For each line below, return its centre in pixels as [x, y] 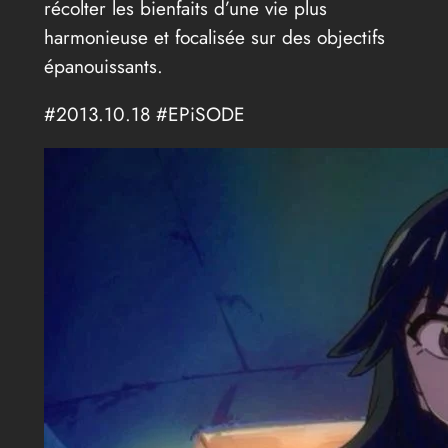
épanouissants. [103, 65]
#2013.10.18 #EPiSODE [144, 113]
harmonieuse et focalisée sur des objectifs [214, 36]
